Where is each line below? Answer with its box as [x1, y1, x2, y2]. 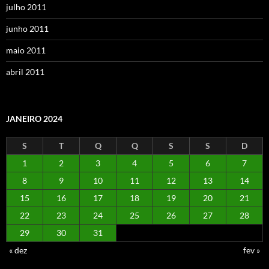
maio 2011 [6, 44, 46, 55]
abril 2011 [6, 66, 44, 77]
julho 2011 [6, 1, 46, 12]
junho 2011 [6, 23, 49, 34]
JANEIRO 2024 [6, 113, 62, 124]
